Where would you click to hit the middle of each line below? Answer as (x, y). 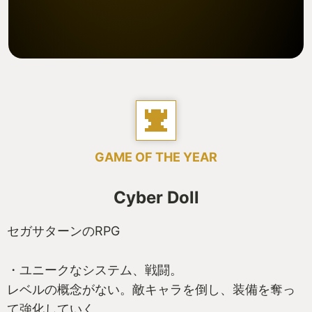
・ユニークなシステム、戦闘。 (95, 270)
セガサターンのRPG (63, 231)
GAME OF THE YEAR (156, 157)
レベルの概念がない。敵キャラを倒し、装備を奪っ (151, 289)
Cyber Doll (156, 197)
